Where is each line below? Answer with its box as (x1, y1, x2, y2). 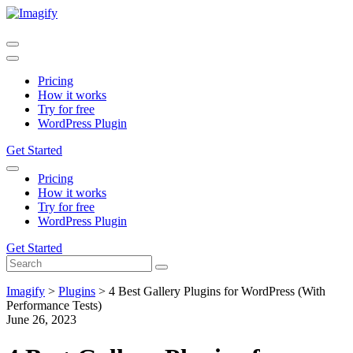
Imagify (6, 284, 45, 298)
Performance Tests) (6, 299, 102, 312)
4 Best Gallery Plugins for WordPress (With (109, 284, 325, 298)
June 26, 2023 (6, 313, 76, 326)
